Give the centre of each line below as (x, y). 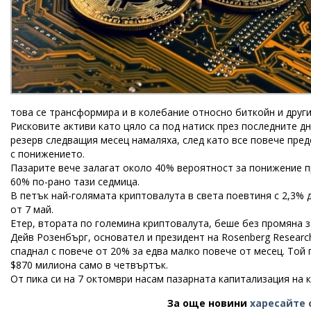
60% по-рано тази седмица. (75, 182)
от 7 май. (32, 209)
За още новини (209, 303)
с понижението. (48, 154)
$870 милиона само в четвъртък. (89, 265)
